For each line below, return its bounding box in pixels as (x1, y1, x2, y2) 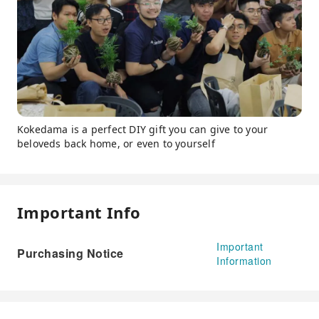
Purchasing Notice (17, 244, 124, 261)
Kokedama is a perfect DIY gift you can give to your (17, 122, 268, 136)
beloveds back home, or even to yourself (17, 136, 215, 150)
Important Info (17, 201, 141, 223)
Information (216, 253, 272, 268)
